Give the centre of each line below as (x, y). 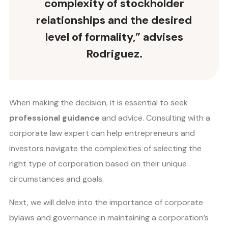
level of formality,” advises (114, 37)
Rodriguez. (114, 54)
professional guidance (54, 118)
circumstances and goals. (56, 179)
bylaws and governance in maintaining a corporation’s (109, 218)
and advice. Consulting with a (155, 118)
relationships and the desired (114, 20)
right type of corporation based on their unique (98, 164)
